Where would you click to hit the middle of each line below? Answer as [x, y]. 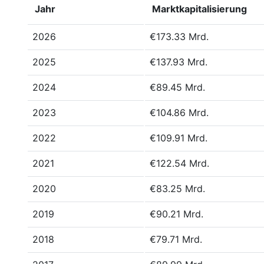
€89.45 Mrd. [177, 87]
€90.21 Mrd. [176, 214]
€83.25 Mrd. [177, 189]
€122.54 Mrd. [179, 163]
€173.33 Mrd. [179, 37]
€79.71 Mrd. [176, 239]
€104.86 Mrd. [179, 113]
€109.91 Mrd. [179, 138]
